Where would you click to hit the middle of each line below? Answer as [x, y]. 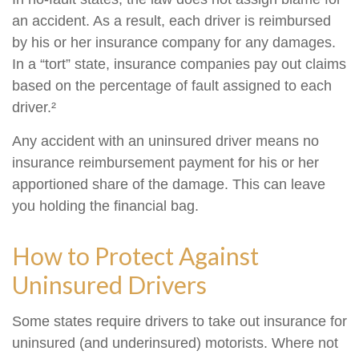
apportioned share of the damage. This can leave [169, 184]
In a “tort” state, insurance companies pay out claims [179, 64]
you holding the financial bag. [105, 206]
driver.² [34, 107]
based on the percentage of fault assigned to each [172, 86]
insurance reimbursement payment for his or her [165, 163]
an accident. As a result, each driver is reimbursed [171, 21]
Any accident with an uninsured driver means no [165, 141]
